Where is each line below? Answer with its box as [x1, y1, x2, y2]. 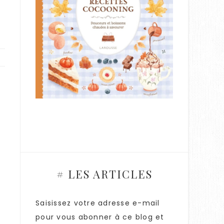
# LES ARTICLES [56, 166, 152, 182]
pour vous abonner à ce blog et [35, 212, 164, 222]
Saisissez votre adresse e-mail [35, 198, 160, 208]
